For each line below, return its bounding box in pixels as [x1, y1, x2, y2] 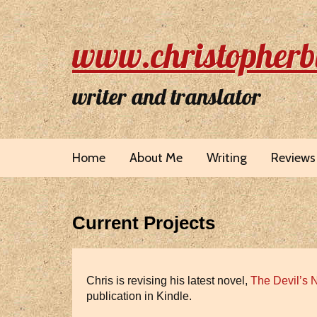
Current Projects [72, 212, 215, 234]
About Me [129, 150, 183, 166]
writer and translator [72, 82, 261, 110]
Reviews [271, 150, 316, 166]
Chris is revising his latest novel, [86, 275, 250, 287]
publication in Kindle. [86, 290, 192, 302]
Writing [207, 150, 247, 166]
